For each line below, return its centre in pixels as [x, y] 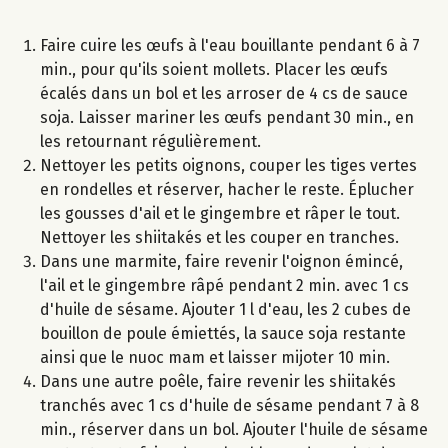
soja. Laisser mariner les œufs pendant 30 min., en [227, 118]
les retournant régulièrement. [150, 142]
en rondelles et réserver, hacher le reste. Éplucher [227, 190]
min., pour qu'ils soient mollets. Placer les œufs [214, 70]
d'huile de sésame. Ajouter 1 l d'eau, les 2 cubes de [225, 310]
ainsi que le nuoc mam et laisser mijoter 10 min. [215, 358]
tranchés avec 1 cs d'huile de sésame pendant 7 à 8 [229, 406]
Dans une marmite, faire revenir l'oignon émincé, [221, 262]
